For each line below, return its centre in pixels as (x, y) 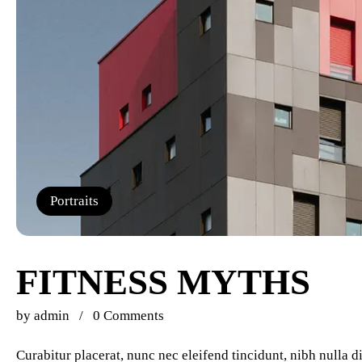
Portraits (74, 200)
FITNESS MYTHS (163, 282)
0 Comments (128, 316)
